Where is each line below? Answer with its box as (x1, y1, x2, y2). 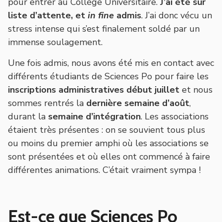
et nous (179, 83, 213, 96)
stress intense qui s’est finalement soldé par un (8, 22, 200, 35)
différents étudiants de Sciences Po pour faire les (8, 70, 209, 82)
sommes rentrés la (8, 97, 86, 109)
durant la (8, 110, 48, 122)
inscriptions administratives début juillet (8, 83, 179, 96)
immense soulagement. (8, 36, 103, 48)
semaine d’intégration (48, 110, 141, 122)
